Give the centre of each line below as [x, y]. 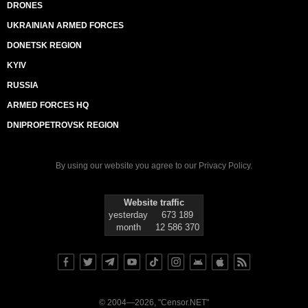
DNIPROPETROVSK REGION [63, 125]
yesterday [128, 215]
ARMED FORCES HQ [48, 105]
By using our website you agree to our [127, 166]
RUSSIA [23, 85]
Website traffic [154, 202]
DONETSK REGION [44, 45]
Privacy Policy [224, 166]
